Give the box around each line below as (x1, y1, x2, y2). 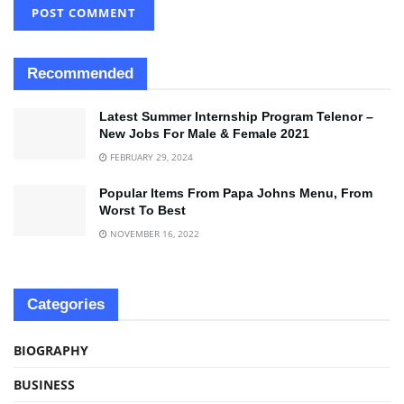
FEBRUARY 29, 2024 (107, 150, 193, 163)
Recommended (27, 64, 133, 82)
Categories (27, 295, 105, 313)
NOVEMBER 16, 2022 (107, 226, 199, 240)
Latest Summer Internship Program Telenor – (99, 108, 373, 124)
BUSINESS (14, 375, 75, 393)
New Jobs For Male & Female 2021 (99, 125, 309, 141)
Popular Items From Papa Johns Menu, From (99, 185, 372, 200)
